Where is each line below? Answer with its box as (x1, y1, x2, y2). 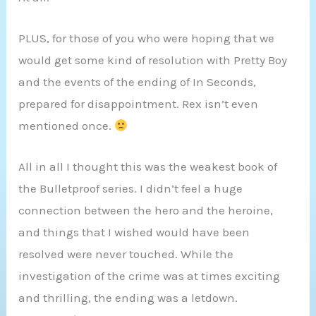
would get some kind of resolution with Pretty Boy (18, 53, 288, 68)
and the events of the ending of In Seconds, (18, 75, 257, 90)
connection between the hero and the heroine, (18, 203, 274, 218)
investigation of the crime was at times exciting (18, 269, 281, 284)
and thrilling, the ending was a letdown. (18, 291, 238, 305)
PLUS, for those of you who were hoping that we (18, 31, 275, 46)
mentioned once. (18, 119, 115, 133)
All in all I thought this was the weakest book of (18, 159, 278, 174)
